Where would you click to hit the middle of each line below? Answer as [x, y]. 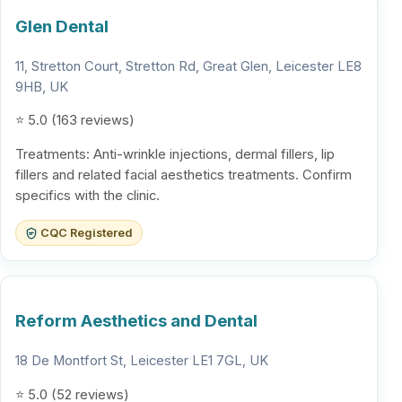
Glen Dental [62, 26]
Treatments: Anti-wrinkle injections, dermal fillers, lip [175, 154]
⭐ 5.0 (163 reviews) [75, 121]
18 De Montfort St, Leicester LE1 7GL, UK [142, 360]
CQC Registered [86, 232]
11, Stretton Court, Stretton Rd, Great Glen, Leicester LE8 [188, 66]
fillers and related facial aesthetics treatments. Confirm [184, 175]
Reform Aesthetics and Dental [136, 321]
